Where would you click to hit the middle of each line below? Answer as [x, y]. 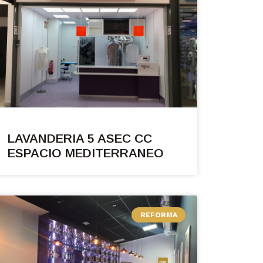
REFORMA [159, 215]
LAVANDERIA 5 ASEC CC [80, 139]
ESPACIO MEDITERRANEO [85, 153]
